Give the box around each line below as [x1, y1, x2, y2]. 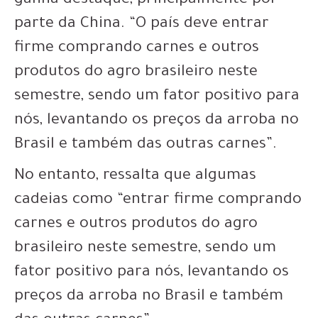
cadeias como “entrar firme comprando [14, 192, 302, 210]
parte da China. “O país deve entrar [14, 16, 269, 34]
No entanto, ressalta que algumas [14, 168, 256, 186]
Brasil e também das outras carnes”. [14, 137, 277, 155]
